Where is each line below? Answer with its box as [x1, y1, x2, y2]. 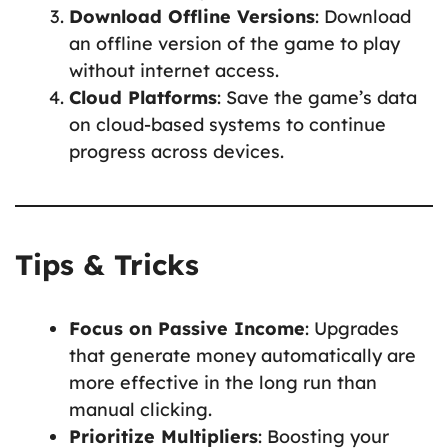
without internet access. [69, 58, 279, 82]
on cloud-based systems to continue [69, 112, 386, 136]
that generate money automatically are [69, 343, 416, 367]
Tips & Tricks [15, 246, 199, 282]
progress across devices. [69, 139, 284, 163]
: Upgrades [305, 316, 399, 340]
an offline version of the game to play [69, 31, 400, 55]
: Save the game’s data [217, 85, 417, 109]
